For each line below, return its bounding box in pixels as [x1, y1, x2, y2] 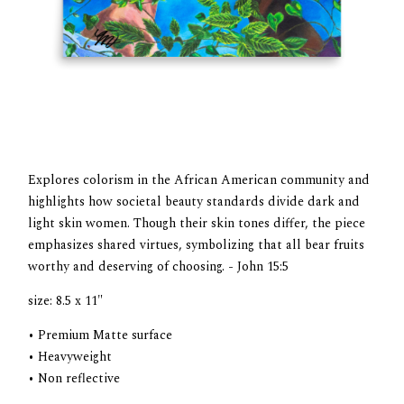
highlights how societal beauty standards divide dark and [28, 192, 361, 212]
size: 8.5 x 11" [28, 291, 104, 311]
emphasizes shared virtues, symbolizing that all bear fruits [28, 235, 365, 255]
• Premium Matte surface [28, 326, 173, 345]
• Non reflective [28, 369, 121, 389]
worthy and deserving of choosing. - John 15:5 [28, 257, 289, 277]
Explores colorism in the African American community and [28, 170, 371, 190]
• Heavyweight [28, 347, 113, 367]
